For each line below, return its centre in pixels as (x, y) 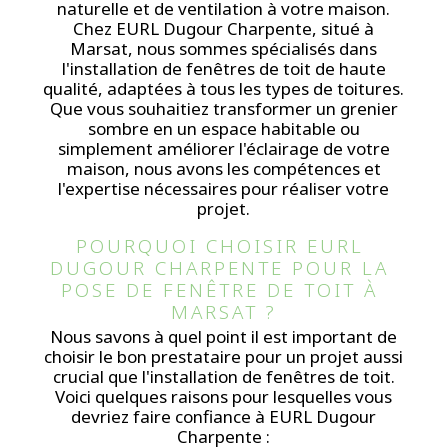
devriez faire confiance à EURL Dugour (224, 416)
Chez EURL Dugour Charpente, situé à (224, 29)
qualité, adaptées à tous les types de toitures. (224, 89)
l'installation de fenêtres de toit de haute (223, 69)
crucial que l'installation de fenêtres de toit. (223, 376)
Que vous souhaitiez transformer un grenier (223, 109)
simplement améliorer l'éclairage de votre (223, 149)
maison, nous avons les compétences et (223, 169)
